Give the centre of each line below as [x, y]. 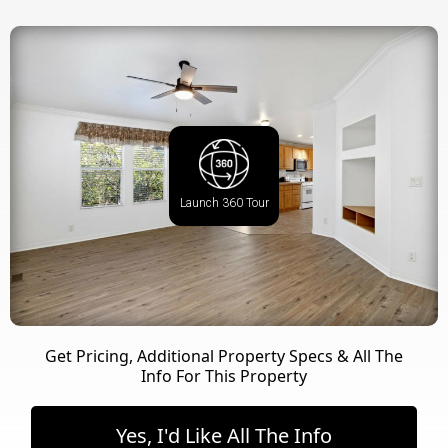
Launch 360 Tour [224, 203]
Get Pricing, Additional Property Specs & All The [224, 355]
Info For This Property [224, 375]
